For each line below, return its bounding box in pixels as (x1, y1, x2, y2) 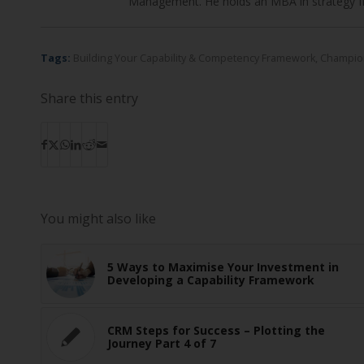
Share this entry (41, 89, 138, 108)
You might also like (41, 210, 156, 228)
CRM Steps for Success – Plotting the (107, 323, 325, 339)
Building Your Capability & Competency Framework (73, 51, 315, 66)
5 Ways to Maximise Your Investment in (107, 259, 339, 275)
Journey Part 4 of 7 (107, 336, 216, 352)
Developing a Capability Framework (107, 272, 314, 288)
